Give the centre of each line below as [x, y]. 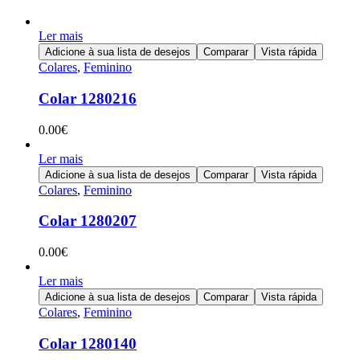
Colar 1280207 [88, 221]
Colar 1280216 [88, 98]
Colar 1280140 [88, 343]
